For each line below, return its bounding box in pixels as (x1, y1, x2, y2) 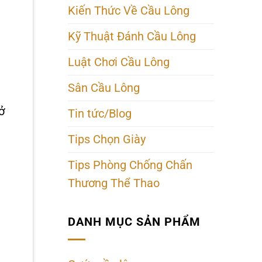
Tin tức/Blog (68, 106, 132, 120)
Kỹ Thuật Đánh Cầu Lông (68, 29, 196, 43)
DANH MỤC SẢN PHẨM (68, 215, 201, 229)
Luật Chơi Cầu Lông (68, 55, 170, 69)
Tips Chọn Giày (68, 132, 146, 146)
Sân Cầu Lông (68, 81, 140, 95)
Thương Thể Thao (68, 176, 160, 190)
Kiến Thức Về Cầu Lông (68, 4, 189, 18)
